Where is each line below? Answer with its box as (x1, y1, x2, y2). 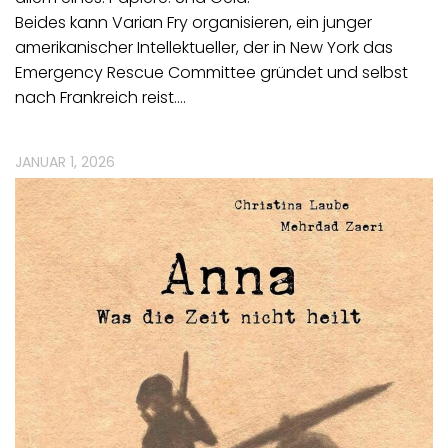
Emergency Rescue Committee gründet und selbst (15, 61, 408, 85)
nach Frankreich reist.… (15, 86, 186, 110)
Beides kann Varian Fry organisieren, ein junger (15, 11, 372, 35)
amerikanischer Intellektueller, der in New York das (15, 36, 393, 60)
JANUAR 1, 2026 (15, 152, 115, 173)
